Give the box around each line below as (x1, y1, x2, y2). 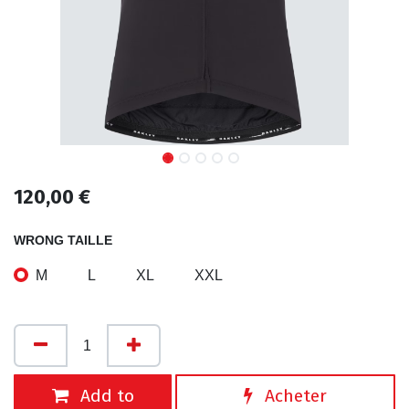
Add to (75, 384, 134, 406)
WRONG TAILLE (14, 233, 112, 248)
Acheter (260, 384, 327, 406)
